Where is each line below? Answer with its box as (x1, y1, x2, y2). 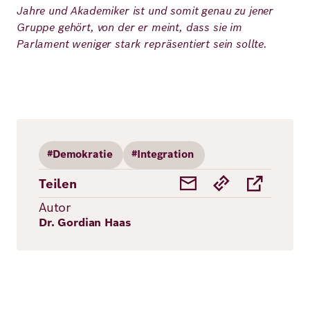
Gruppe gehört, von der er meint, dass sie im (17, 20, 242, 35)
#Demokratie (47, 147, 113, 161)
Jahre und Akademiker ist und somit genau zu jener (17, 3, 274, 18)
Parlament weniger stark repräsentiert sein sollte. (17, 37, 267, 51)
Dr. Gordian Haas (39, 215, 131, 230)
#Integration (131, 147, 194, 161)
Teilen (39, 175, 77, 192)
